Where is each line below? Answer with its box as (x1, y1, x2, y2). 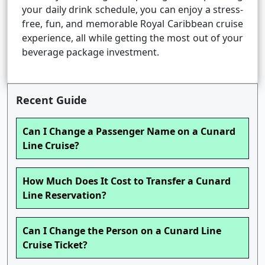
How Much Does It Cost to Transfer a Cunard (22, 174, 231, 188)
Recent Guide (16, 93, 87, 108)
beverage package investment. (22, 46, 159, 59)
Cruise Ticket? (22, 238, 88, 252)
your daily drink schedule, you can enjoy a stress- (22, 3, 243, 17)
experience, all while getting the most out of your (22, 31, 243, 45)
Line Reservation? (22, 189, 106, 202)
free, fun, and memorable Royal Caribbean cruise (22, 17, 243, 31)
